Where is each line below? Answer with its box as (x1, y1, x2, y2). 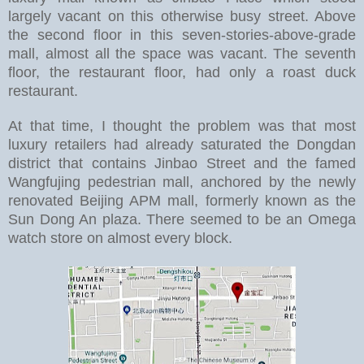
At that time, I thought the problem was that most (8, 117, 356, 134)
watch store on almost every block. (8, 229, 232, 246)
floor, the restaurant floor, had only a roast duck (8, 63, 356, 80)
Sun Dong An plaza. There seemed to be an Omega (8, 210, 356, 227)
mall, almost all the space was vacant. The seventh (8, 45, 356, 62)
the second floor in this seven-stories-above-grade (8, 26, 356, 43)
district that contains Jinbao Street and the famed (8, 154, 356, 171)
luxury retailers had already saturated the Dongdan (8, 136, 356, 153)
